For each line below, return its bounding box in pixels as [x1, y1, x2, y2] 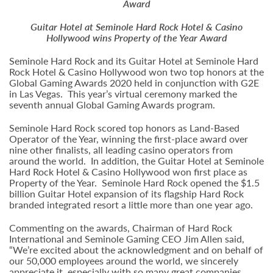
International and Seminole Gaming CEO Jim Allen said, [9, 232, 244, 246]
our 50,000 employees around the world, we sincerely [9, 253, 238, 268]
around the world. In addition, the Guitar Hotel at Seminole [9, 154, 264, 168]
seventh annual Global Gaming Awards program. [9, 97, 215, 112]
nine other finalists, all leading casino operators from [9, 143, 233, 157]
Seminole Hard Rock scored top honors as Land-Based [9, 121, 239, 135]
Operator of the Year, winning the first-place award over [9, 132, 248, 146]
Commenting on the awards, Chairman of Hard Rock [9, 221, 232, 235]
